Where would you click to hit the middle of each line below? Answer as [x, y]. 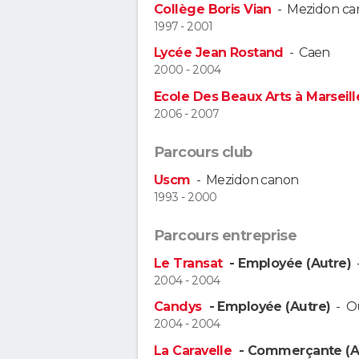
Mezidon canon [252, 179]
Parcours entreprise [226, 235]
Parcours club [203, 152]
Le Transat [190, 263]
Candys [180, 307]
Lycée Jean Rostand [219, 53]
